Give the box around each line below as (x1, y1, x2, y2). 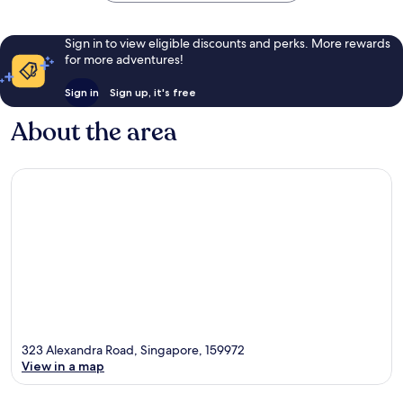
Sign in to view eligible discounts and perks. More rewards (64, 34, 390, 51)
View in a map (22, 358, 104, 375)
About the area (11, 114, 177, 149)
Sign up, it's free (109, 85, 196, 99)
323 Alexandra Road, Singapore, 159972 (22, 342, 245, 359)
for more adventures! (64, 50, 184, 67)
